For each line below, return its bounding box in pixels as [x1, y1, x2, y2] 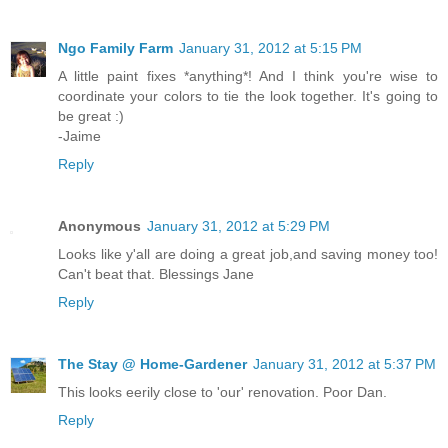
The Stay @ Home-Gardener [58, 355, 247, 372]
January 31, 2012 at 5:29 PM [147, 217, 330, 234]
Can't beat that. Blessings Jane [58, 265, 254, 282]
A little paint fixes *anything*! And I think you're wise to [58, 67, 438, 84]
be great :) [58, 107, 124, 124]
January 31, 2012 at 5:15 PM [179, 39, 362, 56]
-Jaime [58, 127, 101, 144]
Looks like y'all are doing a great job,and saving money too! [58, 245, 438, 262]
